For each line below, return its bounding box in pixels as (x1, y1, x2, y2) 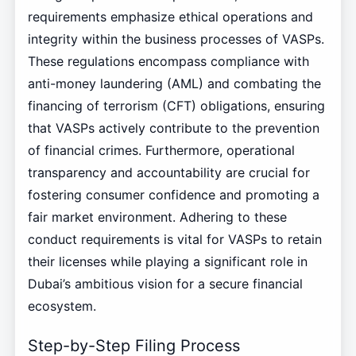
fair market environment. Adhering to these (27, 208, 287, 225)
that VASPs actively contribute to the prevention (27, 119, 319, 136)
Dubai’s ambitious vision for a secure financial (27, 275, 303, 292)
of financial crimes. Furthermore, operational (27, 141, 295, 158)
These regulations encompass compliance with (27, 52, 309, 69)
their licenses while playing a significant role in (27, 253, 308, 269)
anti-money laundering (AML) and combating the (27, 75, 321, 91)
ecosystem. (27, 297, 96, 314)
